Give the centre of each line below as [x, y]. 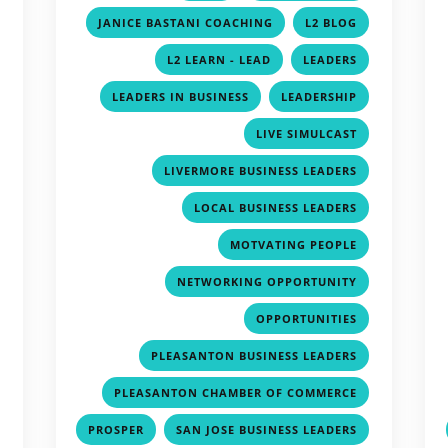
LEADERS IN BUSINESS [181, 96]
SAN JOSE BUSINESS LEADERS [267, 429]
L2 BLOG [331, 22]
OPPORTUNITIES [307, 318]
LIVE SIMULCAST [307, 133]
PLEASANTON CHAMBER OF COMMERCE [236, 392]
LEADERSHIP [319, 96]
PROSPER [116, 429]
